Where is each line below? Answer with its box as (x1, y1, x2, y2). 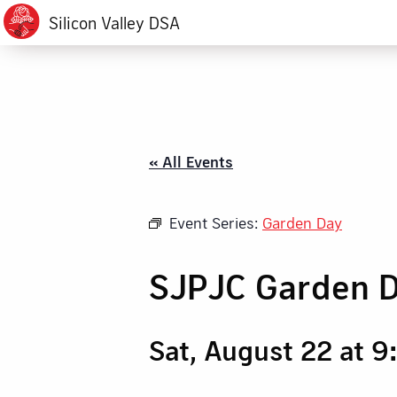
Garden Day (262, 213, 342, 232)
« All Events (149, 152, 233, 171)
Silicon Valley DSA (48, 12, 180, 33)
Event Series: (169, 213, 262, 232)
